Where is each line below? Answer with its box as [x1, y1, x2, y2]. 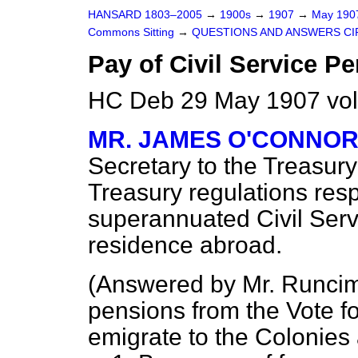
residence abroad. [88, 232, 282, 258]
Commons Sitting [88, 26, 177, 38]
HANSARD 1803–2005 [88, 9, 202, 21]
